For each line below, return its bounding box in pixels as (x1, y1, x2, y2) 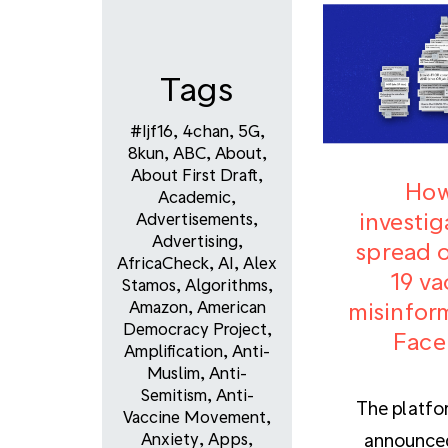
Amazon (128, 297, 188, 317)
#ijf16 (129, 121, 173, 141)
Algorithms (185, 275, 268, 295)
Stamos (121, 275, 176, 295)
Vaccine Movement (123, 407, 266, 427)
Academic (158, 187, 231, 207)
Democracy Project (122, 319, 267, 339)
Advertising (151, 231, 238, 251)
